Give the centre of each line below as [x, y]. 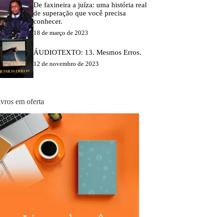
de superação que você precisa [79, 13]
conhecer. [48, 21]
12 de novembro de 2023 [66, 64]
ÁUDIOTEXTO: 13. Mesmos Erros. [87, 53]
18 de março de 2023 [61, 32]
